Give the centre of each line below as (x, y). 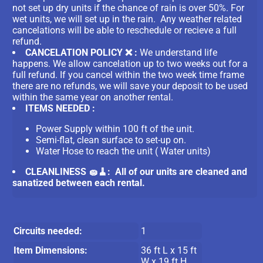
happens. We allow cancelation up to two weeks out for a (130, 63)
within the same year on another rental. (94, 97)
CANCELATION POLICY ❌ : (83, 52)
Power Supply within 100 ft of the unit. (115, 129)
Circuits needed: (48, 231)
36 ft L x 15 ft (168, 250)
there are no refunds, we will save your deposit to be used (130, 86)
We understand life (179, 52)
